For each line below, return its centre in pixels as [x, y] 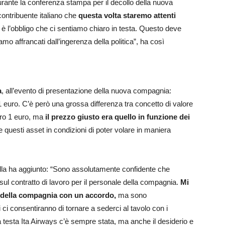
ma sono [131, 195]
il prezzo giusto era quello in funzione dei [118, 117]
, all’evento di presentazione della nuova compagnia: [86, 91]
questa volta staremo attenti [127, 16]
